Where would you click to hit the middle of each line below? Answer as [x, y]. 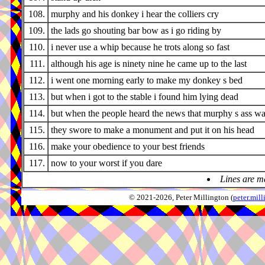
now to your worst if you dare [106, 163]
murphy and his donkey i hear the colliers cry [135, 14]
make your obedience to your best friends [128, 147]
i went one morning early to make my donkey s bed [147, 80]
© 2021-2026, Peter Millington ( [181, 198]
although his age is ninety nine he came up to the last [149, 64]
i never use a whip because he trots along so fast [140, 47]
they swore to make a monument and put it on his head [153, 130]
